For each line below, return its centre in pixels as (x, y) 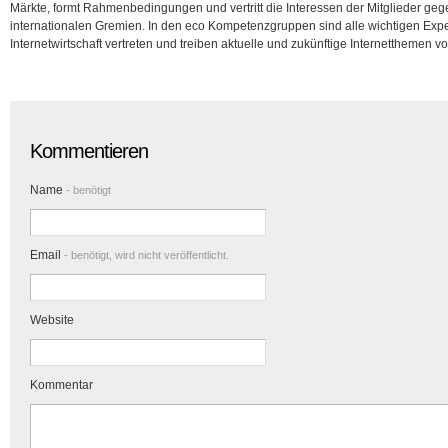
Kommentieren (89, 151)
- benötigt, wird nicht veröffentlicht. (145, 255)
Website (52, 320)
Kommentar (61, 385)
